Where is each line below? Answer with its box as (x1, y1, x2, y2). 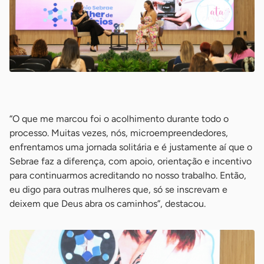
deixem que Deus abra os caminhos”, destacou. (9, 197, 206, 209)
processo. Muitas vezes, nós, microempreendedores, (9, 127, 228, 138)
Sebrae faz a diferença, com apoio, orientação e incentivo (9, 155, 252, 167)
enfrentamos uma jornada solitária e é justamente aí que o (9, 141, 252, 153)
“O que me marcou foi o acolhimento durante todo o (9, 113, 229, 124)
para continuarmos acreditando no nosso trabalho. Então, (9, 169, 246, 181)
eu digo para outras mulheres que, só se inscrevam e (9, 183, 227, 195)
